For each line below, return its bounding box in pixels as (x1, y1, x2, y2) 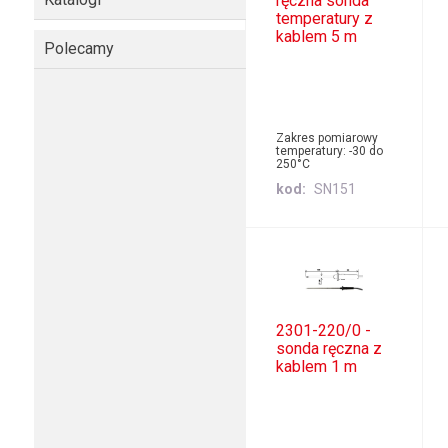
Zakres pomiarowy (276, 131, 379, 146)
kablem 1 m (276, 356, 358, 376)
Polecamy (43, 39, 114, 58)
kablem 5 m (276, 27, 358, 47)
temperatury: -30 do (276, 144, 384, 159)
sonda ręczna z (276, 338, 383, 358)
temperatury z (276, 9, 374, 29)
